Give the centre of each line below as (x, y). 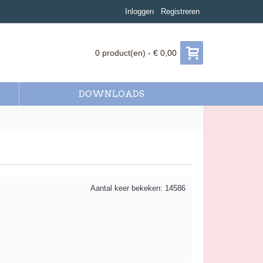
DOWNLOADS (111, 94)
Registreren (180, 11)
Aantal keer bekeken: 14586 (138, 188)
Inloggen (139, 11)
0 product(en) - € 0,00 (136, 53)
